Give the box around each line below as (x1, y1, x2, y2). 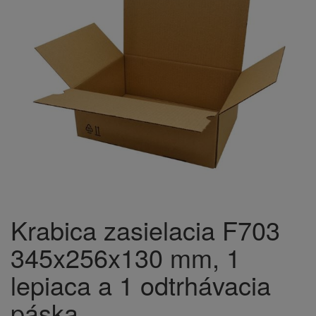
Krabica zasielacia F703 (11, 212, 280, 248)
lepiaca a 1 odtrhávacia (11, 267, 271, 303)
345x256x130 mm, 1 (11, 239, 241, 275)
